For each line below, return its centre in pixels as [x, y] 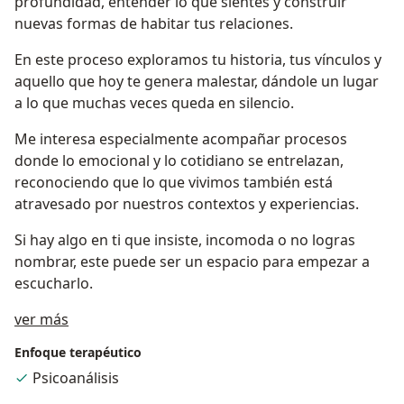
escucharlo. [54, 284]
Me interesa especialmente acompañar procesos [181, 139]
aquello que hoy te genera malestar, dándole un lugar [197, 82]
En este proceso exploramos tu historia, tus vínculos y [198, 60]
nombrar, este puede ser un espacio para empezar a [192, 262]
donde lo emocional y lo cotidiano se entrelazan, [179, 161]
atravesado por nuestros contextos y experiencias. [187, 204]
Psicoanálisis [76, 378]
